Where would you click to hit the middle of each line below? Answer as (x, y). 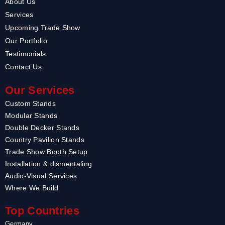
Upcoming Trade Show (43, 28)
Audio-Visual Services (41, 176)
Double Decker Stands (42, 128)
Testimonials (26, 54)
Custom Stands (30, 104)
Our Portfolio (26, 41)
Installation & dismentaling (49, 164)
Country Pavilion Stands (45, 140)
